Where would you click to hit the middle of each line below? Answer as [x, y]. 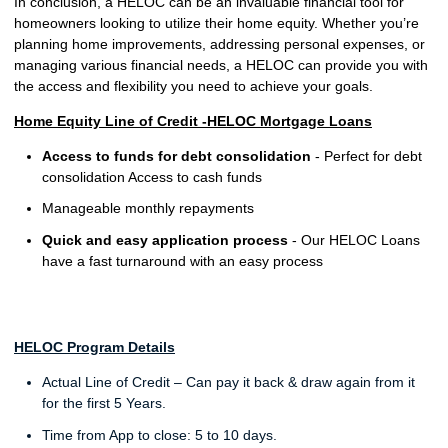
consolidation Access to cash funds [152, 176]
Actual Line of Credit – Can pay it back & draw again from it [228, 382]
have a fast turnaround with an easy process [182, 260]
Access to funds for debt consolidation [178, 155]
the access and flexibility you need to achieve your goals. [193, 85]
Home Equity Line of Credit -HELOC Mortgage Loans [193, 120]
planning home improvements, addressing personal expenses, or [219, 43]
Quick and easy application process [165, 239]
